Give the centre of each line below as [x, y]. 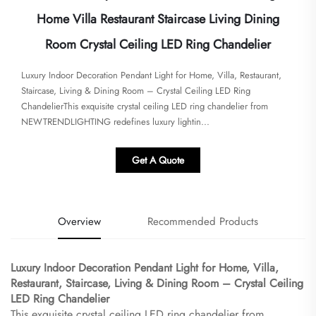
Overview [79, 222]
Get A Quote [158, 160]
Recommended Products [203, 222]
